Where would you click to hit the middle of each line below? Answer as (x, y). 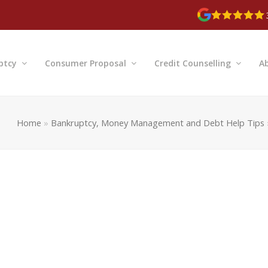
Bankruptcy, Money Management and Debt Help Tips (158, 123)
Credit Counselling (194, 63)
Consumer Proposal (87, 63)
